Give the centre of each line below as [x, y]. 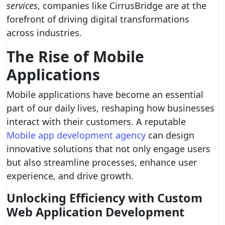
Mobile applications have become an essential [105, 94]
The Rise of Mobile [75, 57]
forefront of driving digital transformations [98, 19]
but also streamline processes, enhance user [102, 162]
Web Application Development [95, 212]
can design [170, 135]
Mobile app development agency [76, 135]
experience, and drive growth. [70, 176]
